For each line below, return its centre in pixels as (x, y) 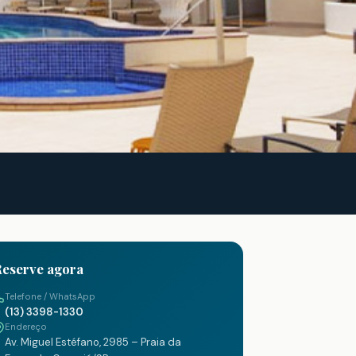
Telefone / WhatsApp (50, 296)
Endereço (26, 327)
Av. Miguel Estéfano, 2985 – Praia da (93, 342)
